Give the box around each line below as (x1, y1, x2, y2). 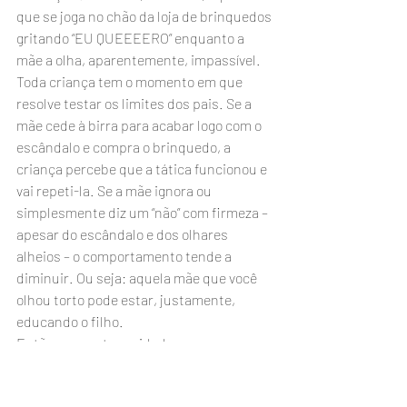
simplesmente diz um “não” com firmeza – (16, 203, 271, 221)
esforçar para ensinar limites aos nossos (16, 378, 268, 395)
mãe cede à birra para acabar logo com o (16, 116, 264, 134)
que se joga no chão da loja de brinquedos (16, 7, 274, 25)
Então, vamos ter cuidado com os (16, 334, 223, 352)
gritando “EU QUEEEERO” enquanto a (16, 29, 247, 46)
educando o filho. (16, 313, 124, 330)
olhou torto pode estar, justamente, (16, 291, 238, 308)
